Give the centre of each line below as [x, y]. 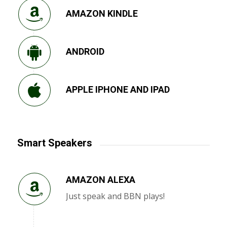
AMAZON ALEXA [100, 180]
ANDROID [85, 52]
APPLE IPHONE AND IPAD [118, 90]
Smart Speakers [54, 143]
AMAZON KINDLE [102, 14]
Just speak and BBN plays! [115, 196]
